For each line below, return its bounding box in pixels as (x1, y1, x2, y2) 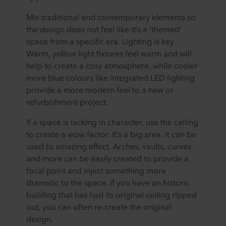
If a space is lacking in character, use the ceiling (26, 116, 198, 128)
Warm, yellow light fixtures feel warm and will (26, 47, 192, 59)
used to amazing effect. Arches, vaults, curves (26, 140, 191, 152)
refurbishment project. (26, 96, 108, 107)
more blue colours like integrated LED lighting (26, 72, 195, 83)
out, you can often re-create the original (26, 201, 172, 212)
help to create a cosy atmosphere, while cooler (26, 60, 198, 71)
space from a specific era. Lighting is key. (26, 35, 176, 47)
